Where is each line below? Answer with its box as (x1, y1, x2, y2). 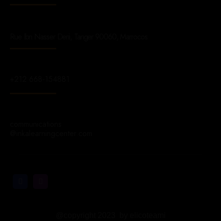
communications (10, 118, 62, 130)
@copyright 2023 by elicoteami (55, 211, 166, 220)
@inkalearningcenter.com (10, 128, 92, 140)
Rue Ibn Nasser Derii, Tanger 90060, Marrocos (10, 31, 147, 43)
